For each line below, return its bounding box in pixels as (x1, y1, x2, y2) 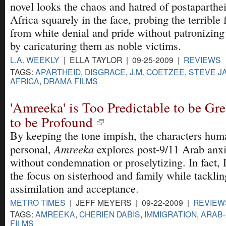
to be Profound (10, 112, 93, 131)
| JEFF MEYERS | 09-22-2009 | (66, 196, 193, 208)
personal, (10, 141, 54, 156)
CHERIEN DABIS (79, 208, 140, 219)
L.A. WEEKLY (10, 54, 60, 66)
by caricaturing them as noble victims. (10, 38, 181, 53)
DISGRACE (85, 66, 126, 77)
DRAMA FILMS (43, 75, 98, 86)
